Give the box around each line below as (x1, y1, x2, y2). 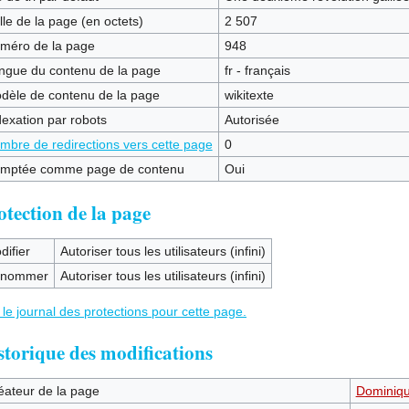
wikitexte (224, 88, 274, 102)
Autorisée (224, 112, 279, 127)
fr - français (224, 63, 290, 78)
